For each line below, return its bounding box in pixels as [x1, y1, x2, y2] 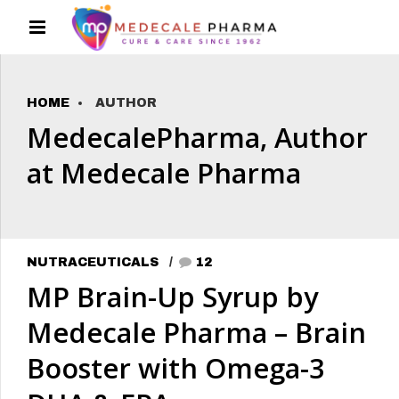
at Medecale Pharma [27, 154, 301, 192]
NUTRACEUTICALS [27, 256, 159, 270]
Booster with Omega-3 [27, 348, 325, 387]
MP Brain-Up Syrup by [27, 277, 318, 315]
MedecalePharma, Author [27, 118, 368, 157]
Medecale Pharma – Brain [27, 313, 366, 351]
